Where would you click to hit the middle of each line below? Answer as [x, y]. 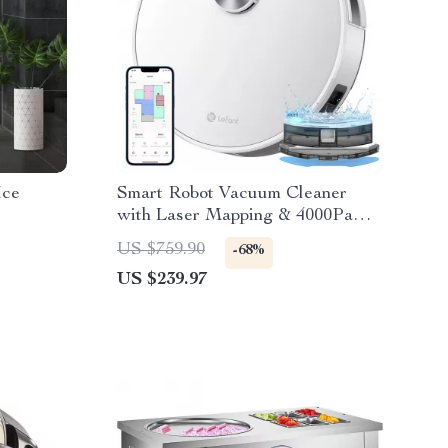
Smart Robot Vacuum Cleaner [232, 194]
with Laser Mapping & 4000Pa [235, 216]
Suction [146, 238]
